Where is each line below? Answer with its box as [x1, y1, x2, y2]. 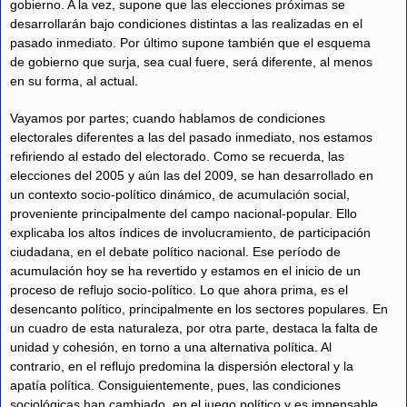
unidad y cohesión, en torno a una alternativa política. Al [10, 339, 332, 354]
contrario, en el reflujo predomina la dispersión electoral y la [10, 358, 353, 373]
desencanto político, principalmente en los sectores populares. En [10, 301, 388, 316]
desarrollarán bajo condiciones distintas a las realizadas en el [10, 16, 362, 32]
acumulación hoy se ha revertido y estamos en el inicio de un [10, 263, 361, 278]
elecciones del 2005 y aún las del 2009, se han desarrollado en [10, 167, 373, 183]
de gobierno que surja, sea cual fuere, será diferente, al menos [10, 55, 372, 70]
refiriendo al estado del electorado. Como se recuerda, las [10, 148, 344, 164]
